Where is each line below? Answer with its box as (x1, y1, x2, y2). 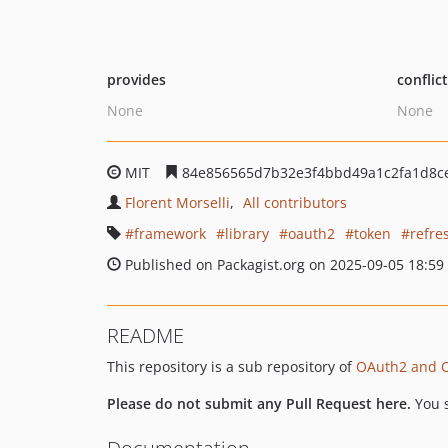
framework (134, 224, 206, 243)
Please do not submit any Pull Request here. (107, 394, 411, 413)
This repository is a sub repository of (107, 357, 356, 376)
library (225, 224, 269, 243)
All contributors (243, 193, 347, 212)
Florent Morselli (125, 193, 230, 212)
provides (107, 70, 166, 89)
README (107, 322, 184, 349)
